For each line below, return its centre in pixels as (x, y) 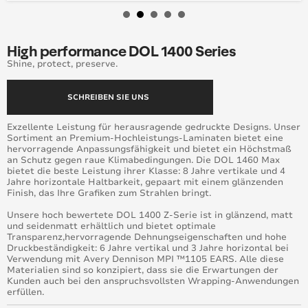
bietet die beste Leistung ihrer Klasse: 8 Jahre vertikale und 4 (146, 171)
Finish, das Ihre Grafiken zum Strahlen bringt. (109, 193)
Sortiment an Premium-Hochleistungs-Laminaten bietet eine (145, 138)
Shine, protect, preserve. (62, 64)
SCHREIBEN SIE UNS (108, 97)
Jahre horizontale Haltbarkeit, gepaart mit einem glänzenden (145, 182)
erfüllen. (25, 292)
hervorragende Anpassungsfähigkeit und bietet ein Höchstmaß (149, 149)
